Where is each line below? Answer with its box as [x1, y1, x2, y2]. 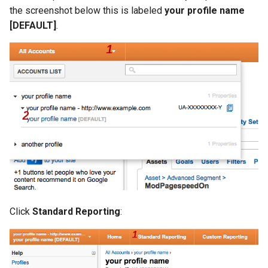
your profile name [165, 4, 245, 16]
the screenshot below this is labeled [10, 4, 165, 16]
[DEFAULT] [10, 19, 56, 31]
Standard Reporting [32, 206, 120, 218]
